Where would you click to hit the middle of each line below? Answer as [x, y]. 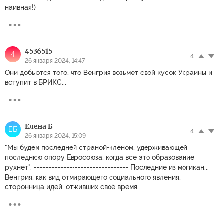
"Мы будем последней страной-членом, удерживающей [96, 147]
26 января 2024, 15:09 [55, 135]
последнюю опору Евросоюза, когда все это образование [100, 157]
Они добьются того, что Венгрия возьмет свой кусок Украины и [109, 72]
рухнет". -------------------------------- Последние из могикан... [107, 167]
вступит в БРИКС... [36, 82]
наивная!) [20, 7]
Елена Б [38, 126]
